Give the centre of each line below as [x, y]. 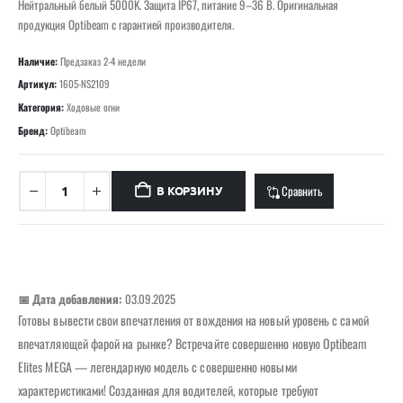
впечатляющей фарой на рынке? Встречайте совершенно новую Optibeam [193, 344]
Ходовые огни [93, 107]
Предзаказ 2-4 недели [103, 61]
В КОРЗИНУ [189, 191]
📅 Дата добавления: [70, 299]
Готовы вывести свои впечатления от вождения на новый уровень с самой [193, 320]
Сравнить [301, 190]
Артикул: [39, 84]
